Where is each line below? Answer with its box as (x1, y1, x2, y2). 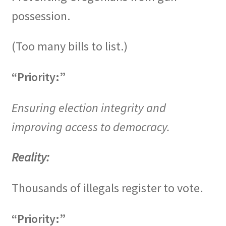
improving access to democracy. (11, 119, 170, 135)
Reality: (11, 149, 49, 165)
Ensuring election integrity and (11, 99, 166, 116)
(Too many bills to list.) (11, 38, 128, 54)
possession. (11, 8, 70, 24)
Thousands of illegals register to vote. (11, 180, 203, 196)
